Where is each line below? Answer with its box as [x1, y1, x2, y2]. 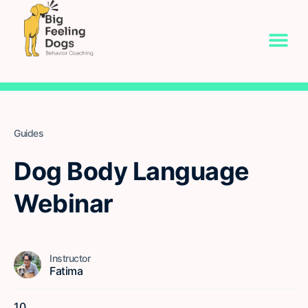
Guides [14, 127, 43, 139]
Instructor [49, 252, 90, 264]
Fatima [49, 263, 82, 278]
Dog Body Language [14, 156, 250, 186]
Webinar [14, 188, 113, 219]
